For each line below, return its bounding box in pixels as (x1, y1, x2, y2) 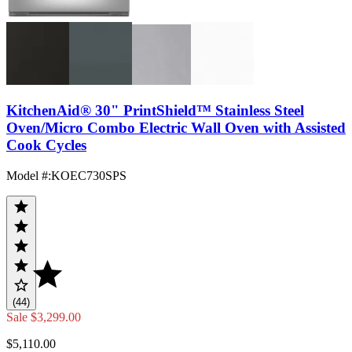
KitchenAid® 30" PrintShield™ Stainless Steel (6, 102, 304, 119)
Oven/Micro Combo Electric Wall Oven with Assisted (6, 119, 346, 137)
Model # (6, 169, 48, 183)
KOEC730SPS (51, 169, 126, 183)
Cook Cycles (6, 137, 86, 154)
